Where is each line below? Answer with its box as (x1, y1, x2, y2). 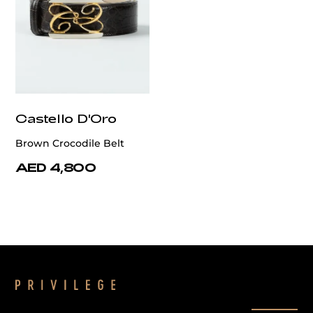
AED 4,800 (15, 160, 96, 175)
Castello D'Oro (15, 110, 117, 126)
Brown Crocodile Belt (15, 137, 124, 150)
